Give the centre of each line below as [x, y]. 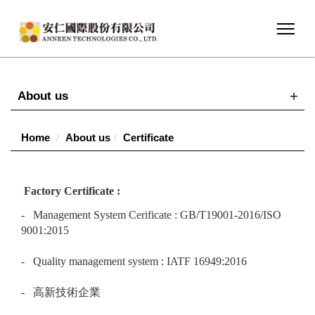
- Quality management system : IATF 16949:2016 [134, 261]
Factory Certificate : [71, 191]
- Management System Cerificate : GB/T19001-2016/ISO [151, 215]
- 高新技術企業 [61, 292]
